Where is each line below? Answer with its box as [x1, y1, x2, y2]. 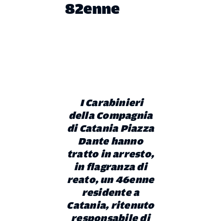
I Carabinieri [77, 97, 144, 109]
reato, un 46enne [67, 174, 154, 186]
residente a [81, 187, 140, 199]
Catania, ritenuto [67, 200, 154, 212]
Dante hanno [78, 136, 143, 147]
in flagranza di [74, 161, 147, 173]
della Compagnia [68, 110, 153, 122]
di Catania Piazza [67, 123, 154, 135]
